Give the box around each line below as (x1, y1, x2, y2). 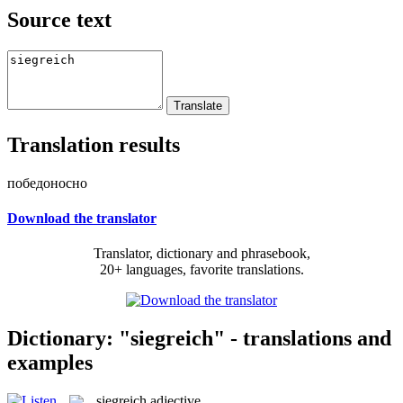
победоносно (7, 175, 87, 191)
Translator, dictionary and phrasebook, (93, 246, 310, 262)
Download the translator (7, 210, 157, 226)
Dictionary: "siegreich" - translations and (7, 326, 391, 350)
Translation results (7, 132, 180, 157)
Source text (7, 7, 112, 31)
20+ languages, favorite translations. (99, 262, 304, 278)
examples (7, 350, 93, 374)
